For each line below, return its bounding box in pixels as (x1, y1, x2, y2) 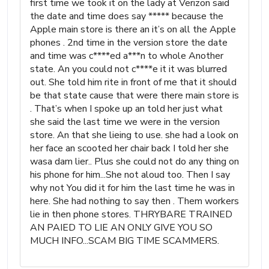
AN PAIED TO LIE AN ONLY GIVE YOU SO (30, 220, 213, 234)
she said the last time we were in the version (30, 115, 220, 128)
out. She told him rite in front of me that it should (30, 75, 237, 89)
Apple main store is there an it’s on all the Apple (30, 22, 236, 36)
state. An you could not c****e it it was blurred (30, 62, 227, 76)
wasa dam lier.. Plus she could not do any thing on (30, 154, 239, 168)
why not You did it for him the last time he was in (30, 181, 235, 195)
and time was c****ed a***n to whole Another (30, 49, 223, 62)
